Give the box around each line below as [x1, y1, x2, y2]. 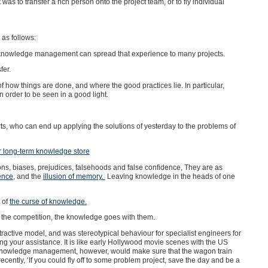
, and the [13, 172, 43, 180]
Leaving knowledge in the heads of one [105, 172, 235, 180]
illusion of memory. [42, 172, 105, 180]
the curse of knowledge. [9, 197, 87, 205]
